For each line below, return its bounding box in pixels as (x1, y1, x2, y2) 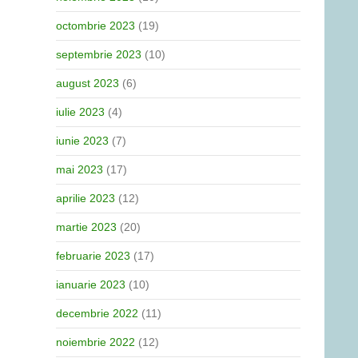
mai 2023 (56, 163, 103, 176)
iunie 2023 (56, 134, 109, 147)
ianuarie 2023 (56, 278, 125, 291)
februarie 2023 (56, 249, 130, 262)
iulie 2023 (56, 105, 105, 118)
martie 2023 (56, 221, 117, 233)
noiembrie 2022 (56, 336, 135, 348)
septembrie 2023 (56, 48, 141, 61)
